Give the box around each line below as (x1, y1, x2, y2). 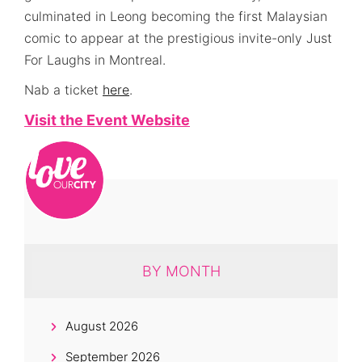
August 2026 (65, 318, 138, 334)
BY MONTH (141, 262, 221, 280)
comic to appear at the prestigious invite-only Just (24, 29, 332, 46)
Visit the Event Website (24, 111, 190, 128)
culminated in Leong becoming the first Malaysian (24, 7, 327, 24)
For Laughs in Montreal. (24, 51, 166, 68)
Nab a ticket (24, 81, 103, 98)
